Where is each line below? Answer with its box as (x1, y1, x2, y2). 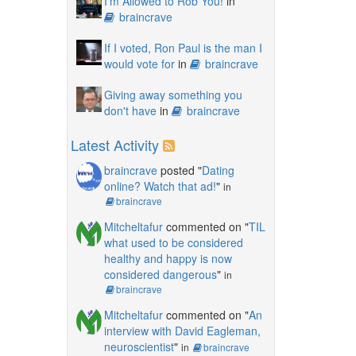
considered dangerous (103, 265, 217, 282)
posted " (157, 161, 202, 178)
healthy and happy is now (103, 250, 232, 266)
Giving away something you (103, 86, 242, 103)
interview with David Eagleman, (103, 322, 261, 339)
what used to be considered (103, 234, 243, 250)
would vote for (103, 55, 175, 72)
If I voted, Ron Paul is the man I (103, 39, 262, 56)
